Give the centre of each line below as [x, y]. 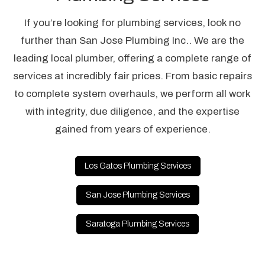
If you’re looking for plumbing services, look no [132, 22]
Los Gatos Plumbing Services [138, 166]
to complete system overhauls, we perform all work [132, 93]
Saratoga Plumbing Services [138, 224]
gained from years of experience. [132, 129]
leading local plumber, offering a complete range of [132, 58]
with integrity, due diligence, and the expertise [132, 111]
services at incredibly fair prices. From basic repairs [132, 76]
